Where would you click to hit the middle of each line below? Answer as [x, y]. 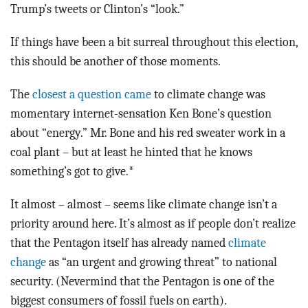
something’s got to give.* [72, 171]
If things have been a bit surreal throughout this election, [154, 42]
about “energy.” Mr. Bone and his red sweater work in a [148, 132]
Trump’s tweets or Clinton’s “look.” [97, 9]
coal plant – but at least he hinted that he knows [131, 152]
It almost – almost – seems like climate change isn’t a [144, 204]
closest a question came [92, 94]
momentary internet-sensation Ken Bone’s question [141, 113]
